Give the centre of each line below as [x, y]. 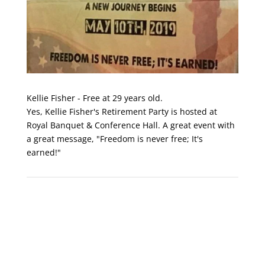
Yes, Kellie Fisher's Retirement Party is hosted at [122, 111]
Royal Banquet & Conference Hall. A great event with [130, 125]
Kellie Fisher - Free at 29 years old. [94, 98]
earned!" [43, 152]
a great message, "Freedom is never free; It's [114, 138]
